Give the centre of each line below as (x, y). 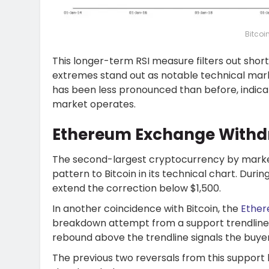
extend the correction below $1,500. (137, 188)
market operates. (94, 104)
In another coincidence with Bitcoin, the (147, 208)
